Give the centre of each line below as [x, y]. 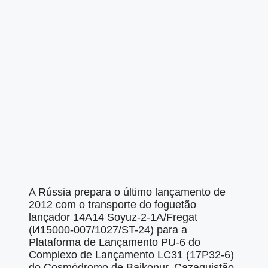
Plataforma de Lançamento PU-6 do [115, 243]
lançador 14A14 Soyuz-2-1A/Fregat [113, 217]
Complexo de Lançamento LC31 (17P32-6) [131, 255]
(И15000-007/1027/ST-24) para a [108, 230]
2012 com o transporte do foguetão [112, 205]
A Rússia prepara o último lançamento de [127, 192]
